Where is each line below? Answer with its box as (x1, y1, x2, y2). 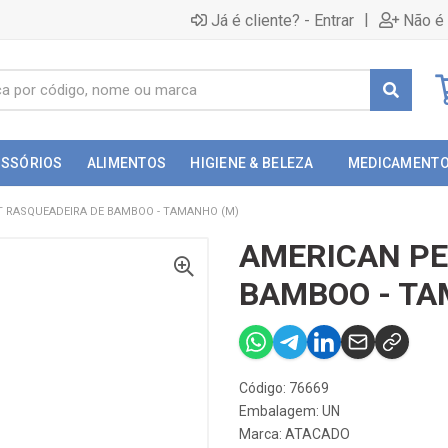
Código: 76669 (239, 380, 329, 396)
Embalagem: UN (239, 403, 340, 419)
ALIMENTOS (86, 155, 167, 171)
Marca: (239, 426, 285, 442)
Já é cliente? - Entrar (211, 10, 354, 30)
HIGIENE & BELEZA (190, 155, 314, 171)
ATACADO (285, 426, 350, 442)
